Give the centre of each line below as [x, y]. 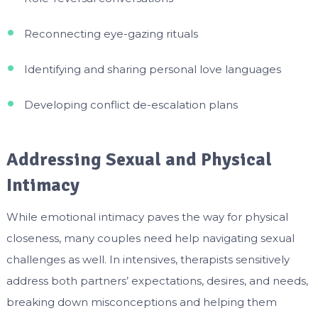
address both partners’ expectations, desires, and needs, [157, 280]
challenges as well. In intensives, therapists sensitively [148, 259]
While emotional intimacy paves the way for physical [147, 216]
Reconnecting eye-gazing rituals [111, 34]
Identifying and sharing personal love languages [152, 70]
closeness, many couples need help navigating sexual [150, 238]
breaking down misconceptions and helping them [141, 302]
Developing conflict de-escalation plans [131, 105]
